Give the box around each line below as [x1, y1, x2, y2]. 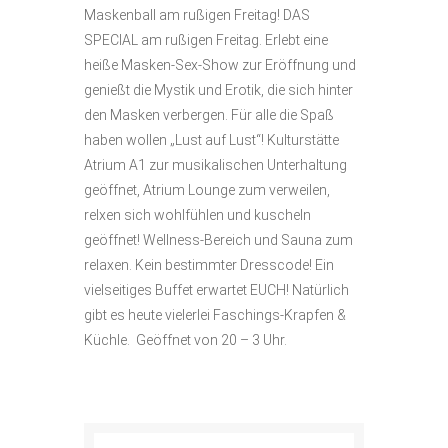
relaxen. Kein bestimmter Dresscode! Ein [84, 257, 334, 273]
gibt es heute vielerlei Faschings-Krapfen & [84, 307, 346, 323]
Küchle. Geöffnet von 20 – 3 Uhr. [84, 332, 287, 348]
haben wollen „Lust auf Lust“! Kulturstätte [84, 132, 339, 148]
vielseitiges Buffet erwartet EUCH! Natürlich [84, 282, 349, 298]
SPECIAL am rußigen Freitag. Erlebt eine [84, 32, 328, 48]
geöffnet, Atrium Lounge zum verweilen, [84, 182, 330, 198]
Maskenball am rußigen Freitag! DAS [84, 7, 310, 23]
